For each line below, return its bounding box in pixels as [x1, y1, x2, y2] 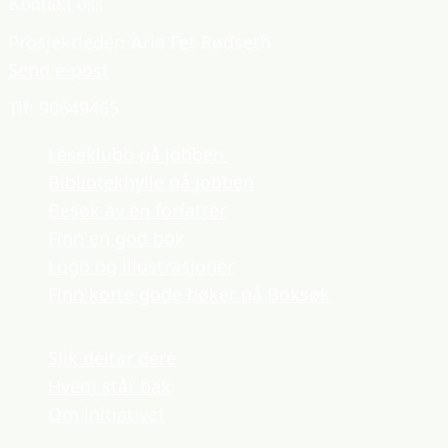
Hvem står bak [48, 374, 171, 398]
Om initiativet [48, 402, 165, 426]
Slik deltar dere [48, 346, 176, 370]
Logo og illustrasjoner [48, 254, 234, 278]
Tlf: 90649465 [8, 96, 119, 120]
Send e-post [8, 57, 109, 82]
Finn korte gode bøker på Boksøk [48, 282, 330, 306]
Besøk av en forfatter [48, 198, 226, 222]
